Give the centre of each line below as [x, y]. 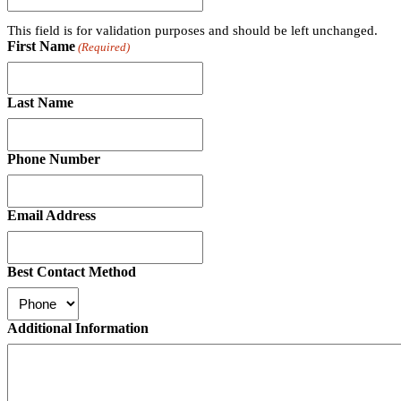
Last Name [40, 102]
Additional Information [78, 328]
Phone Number [54, 158]
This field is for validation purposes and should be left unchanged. [192, 30]
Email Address [51, 215]
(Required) [104, 47]
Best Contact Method [72, 271]
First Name [41, 46]
